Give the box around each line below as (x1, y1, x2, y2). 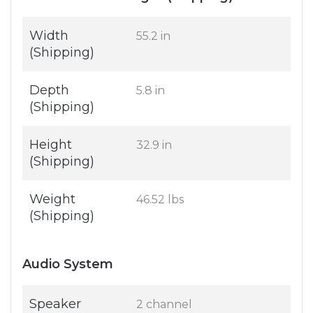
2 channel (136, 298, 192, 312)
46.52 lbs (136, 193, 184, 207)
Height (29, 137, 72, 153)
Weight (29, 191, 75, 208)
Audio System (22, 256, 113, 272)
